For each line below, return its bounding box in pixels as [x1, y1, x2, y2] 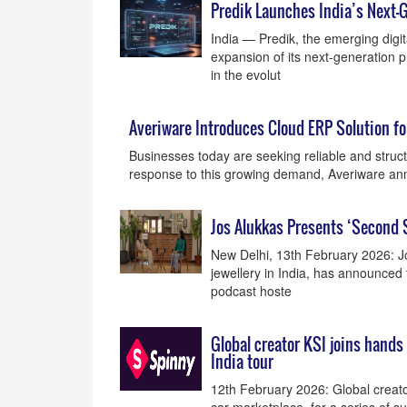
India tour [211, 350, 273, 373]
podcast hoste [211, 282, 292, 300]
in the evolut [211, 65, 281, 84]
